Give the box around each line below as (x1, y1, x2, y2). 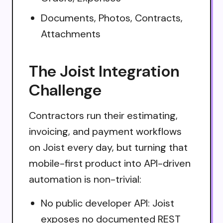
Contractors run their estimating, (29, 109, 178, 122)
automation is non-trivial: (29, 172, 141, 186)
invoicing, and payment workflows (29, 124, 182, 138)
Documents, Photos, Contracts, (41, 11, 183, 24)
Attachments (41, 27, 101, 40)
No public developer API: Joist (41, 196, 174, 210)
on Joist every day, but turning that (29, 140, 188, 154)
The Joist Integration (29, 60, 179, 82)
